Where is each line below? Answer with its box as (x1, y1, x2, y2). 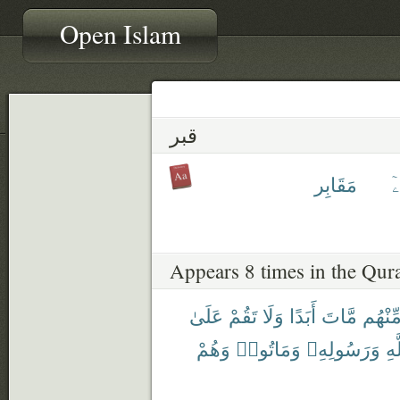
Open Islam (60, 16, 181, 51)
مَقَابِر (314, 170, 357, 197)
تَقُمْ (229, 301, 257, 329)
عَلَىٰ (189, 301, 223, 329)
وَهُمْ (196, 334, 230, 362)
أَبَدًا (289, 301, 316, 329)
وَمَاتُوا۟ (236, 334, 301, 362)
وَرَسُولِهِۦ (306, 334, 380, 362)
